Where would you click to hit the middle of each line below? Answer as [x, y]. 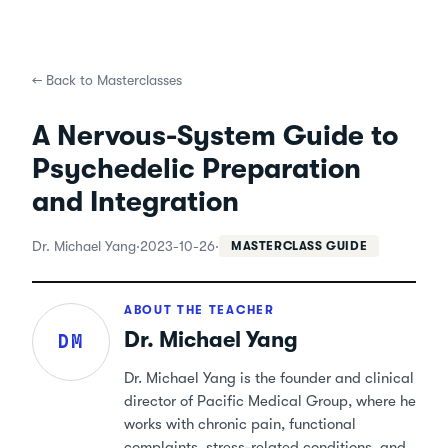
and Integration [135, 202]
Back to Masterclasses [114, 80]
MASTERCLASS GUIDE [299, 246]
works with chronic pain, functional [240, 424]
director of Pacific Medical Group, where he [270, 401]
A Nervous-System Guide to [215, 136]
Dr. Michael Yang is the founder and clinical [269, 378]
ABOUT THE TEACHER [199, 310]
